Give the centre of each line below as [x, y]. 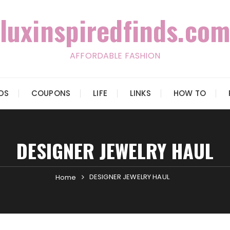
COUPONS [51, 93]
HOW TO [189, 93]
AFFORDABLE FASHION [115, 56]
